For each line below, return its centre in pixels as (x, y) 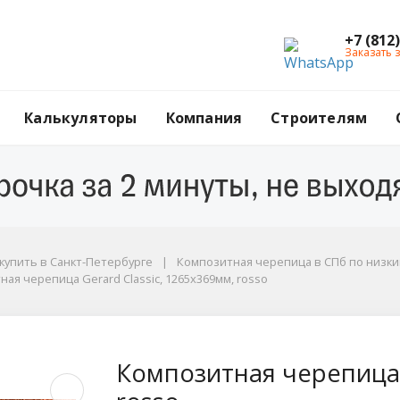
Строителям (319, 118)
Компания (204, 118)
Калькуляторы (81, 118)
